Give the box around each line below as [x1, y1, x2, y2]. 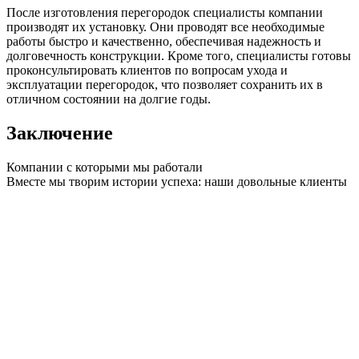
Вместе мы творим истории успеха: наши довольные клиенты [6, 175, 347, 189]
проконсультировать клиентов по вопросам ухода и [6, 63, 288, 78]
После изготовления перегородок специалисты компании [6, 6, 323, 20]
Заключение [6, 123, 113, 144]
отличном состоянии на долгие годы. [6, 92, 211, 107]
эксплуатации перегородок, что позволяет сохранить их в [6, 78, 323, 92]
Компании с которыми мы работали [6, 160, 203, 175]
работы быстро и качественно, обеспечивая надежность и [6, 34, 321, 49]
